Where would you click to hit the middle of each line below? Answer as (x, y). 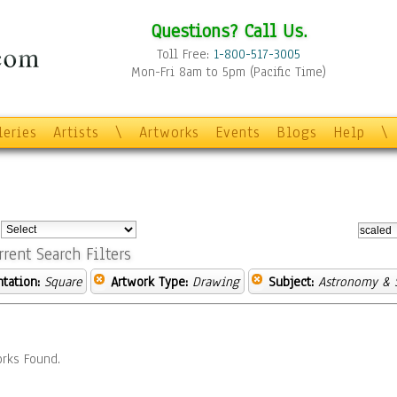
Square (63, 282)
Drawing (216, 282)
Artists (76, 132)
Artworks (169, 132)
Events (238, 132)
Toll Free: (185, 54)
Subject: (291, 282)
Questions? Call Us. (229, 31)
